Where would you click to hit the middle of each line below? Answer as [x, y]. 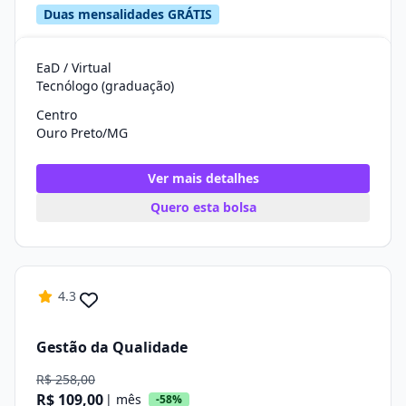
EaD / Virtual [74, 68]
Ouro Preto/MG [82, 133]
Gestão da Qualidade [112, 347]
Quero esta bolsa [203, 207]
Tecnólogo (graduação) [105, 86]
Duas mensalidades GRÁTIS [128, 14]
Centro [57, 115]
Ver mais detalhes [203, 178]
